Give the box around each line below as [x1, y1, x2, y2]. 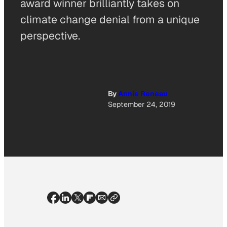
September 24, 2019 [107, 100, 175, 109]
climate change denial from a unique [20, 13, 200, 26]
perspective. [20, 29, 80, 43]
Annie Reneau [118, 89, 168, 99]
